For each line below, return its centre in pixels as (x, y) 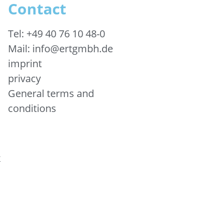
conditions (32, 108)
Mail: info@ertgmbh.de (60, 49)
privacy (24, 78)
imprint (25, 63)
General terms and (51, 93)
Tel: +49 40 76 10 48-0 (56, 34)
